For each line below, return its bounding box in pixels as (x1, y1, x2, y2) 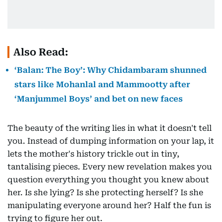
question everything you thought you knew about (7, 175, 209, 185)
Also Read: (13, 46, 68, 58)
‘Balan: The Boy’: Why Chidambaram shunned (14, 65, 207, 75)
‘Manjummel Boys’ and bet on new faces (14, 94, 183, 104)
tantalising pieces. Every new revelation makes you (7, 162, 212, 172)
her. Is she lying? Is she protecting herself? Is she (7, 188, 203, 198)
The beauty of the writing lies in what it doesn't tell (7, 123, 212, 133)
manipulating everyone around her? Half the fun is (7, 201, 211, 211)
